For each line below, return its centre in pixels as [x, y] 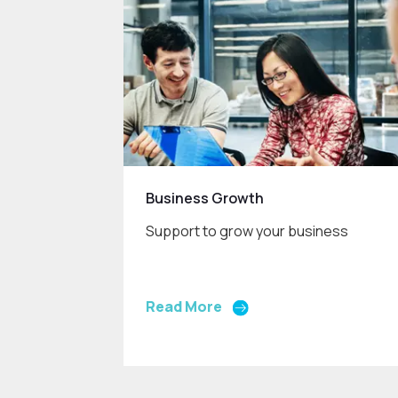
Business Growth [205, 199]
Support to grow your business [247, 231]
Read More [184, 307]
